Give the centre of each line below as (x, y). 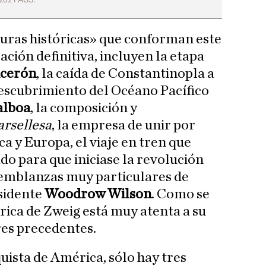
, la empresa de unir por (123, 126)
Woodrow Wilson (98, 194)
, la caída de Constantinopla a (125, 74)
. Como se (180, 194)
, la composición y (84, 108)
